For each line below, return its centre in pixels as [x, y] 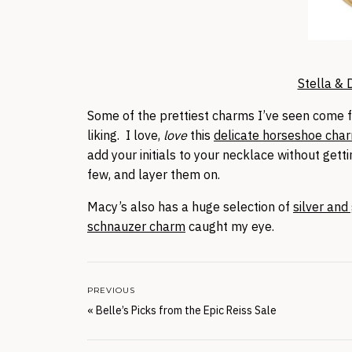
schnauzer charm [136, 226]
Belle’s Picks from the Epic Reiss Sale [186, 310]
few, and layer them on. [154, 174]
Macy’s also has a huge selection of [190, 207]
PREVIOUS [111, 290]
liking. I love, [125, 135]
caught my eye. [230, 226]
